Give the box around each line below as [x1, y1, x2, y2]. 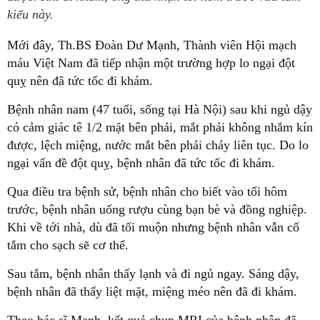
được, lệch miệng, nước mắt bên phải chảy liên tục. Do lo [7, 138, 309, 152]
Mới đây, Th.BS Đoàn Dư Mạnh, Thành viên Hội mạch [7, 38, 296, 52]
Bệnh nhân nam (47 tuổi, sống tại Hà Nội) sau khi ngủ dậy [7, 102, 312, 116]
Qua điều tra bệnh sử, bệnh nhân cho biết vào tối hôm [7, 184, 287, 199]
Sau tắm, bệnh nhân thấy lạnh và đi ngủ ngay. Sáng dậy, [7, 266, 299, 281]
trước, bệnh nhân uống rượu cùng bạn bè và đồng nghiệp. [7, 202, 307, 216]
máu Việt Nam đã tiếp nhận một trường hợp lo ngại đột [7, 56, 295, 70]
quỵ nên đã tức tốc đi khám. [7, 74, 153, 88]
